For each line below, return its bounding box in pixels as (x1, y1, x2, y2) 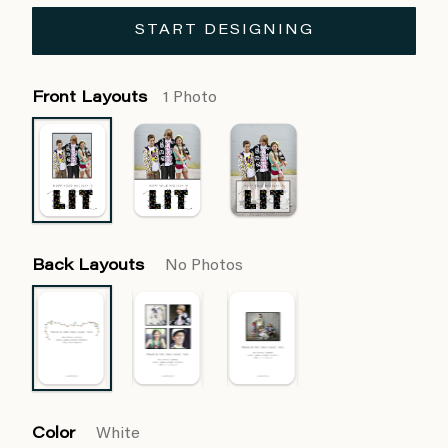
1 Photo (163, 90, 217, 106)
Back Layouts (32, 258, 149, 274)
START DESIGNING (134, 24, 314, 38)
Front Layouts (32, 90, 147, 106)
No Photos (165, 258, 243, 274)
